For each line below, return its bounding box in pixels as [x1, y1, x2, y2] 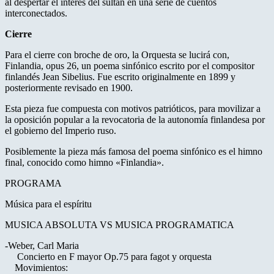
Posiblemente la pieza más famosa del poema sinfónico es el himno [5, 146, 262, 157]
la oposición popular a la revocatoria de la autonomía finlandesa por [5, 114, 265, 125]
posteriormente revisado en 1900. [5, 83, 133, 94]
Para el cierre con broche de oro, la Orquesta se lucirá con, [5, 50, 229, 61]
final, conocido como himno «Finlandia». [5, 157, 164, 168]
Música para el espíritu [5, 199, 92, 210]
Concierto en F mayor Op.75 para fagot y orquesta [5, 251, 212, 262]
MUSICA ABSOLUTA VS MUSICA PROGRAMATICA [5, 220, 234, 231]
